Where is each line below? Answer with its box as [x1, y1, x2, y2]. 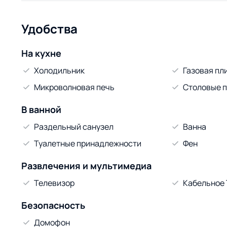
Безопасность [21, 199, 85, 211]
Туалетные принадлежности [34, 138, 141, 149]
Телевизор [34, 177, 74, 188]
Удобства [21, 20, 78, 37]
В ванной [21, 103, 61, 116]
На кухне [21, 47, 61, 59]
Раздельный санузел [34, 121, 113, 132]
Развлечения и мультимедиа [21, 160, 152, 172]
